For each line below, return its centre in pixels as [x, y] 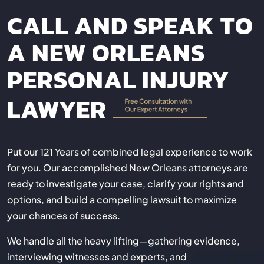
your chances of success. [64, 216]
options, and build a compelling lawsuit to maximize [122, 200]
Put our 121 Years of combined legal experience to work [130, 152]
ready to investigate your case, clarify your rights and [126, 184]
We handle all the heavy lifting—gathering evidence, [123, 241]
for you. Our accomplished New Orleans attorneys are [128, 168]
